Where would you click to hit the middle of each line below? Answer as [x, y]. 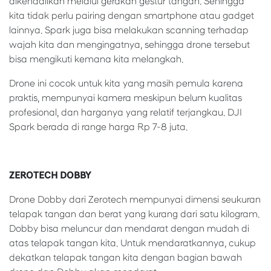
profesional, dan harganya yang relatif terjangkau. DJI [126, 113]
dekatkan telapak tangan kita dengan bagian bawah [126, 258]
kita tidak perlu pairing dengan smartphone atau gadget [132, 16]
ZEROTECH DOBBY [50, 176]
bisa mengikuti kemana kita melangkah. [96, 60]
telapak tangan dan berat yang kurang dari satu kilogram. [134, 214]
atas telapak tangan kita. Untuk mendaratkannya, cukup [132, 243]
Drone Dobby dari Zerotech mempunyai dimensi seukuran [135, 200]
